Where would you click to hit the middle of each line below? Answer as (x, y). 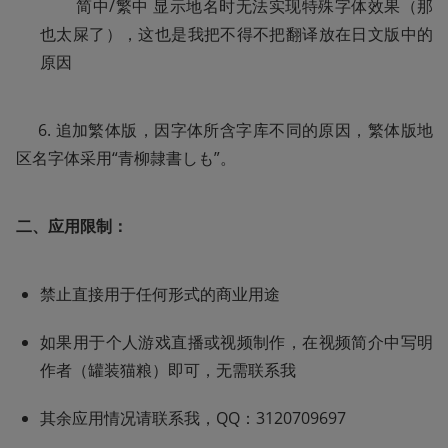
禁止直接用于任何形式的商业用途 (160, 294)
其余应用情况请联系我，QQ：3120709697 (193, 418)
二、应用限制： (72, 226)
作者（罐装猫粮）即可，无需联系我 (168, 370)
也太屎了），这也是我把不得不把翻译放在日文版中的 (236, 34)
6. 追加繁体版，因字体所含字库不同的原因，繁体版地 (224, 130)
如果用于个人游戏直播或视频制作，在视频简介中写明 (236, 342)
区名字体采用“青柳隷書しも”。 (126, 158)
